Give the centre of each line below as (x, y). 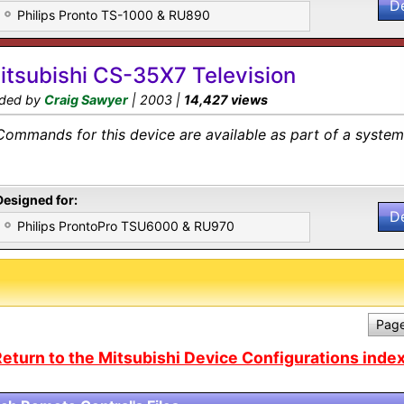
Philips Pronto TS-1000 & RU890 (114, 15)
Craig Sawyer (86, 100)
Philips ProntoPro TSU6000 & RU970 (126, 226)
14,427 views (226, 100)
